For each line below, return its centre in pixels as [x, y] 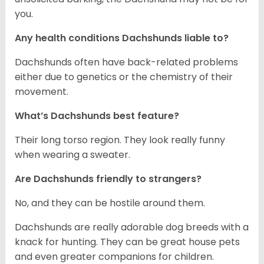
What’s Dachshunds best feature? [97, 116]
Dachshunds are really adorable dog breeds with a [132, 227]
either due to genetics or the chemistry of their [124, 77]
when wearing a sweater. [72, 155]
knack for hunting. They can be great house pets [127, 242]
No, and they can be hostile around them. [110, 203]
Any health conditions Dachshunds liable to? [122, 38]
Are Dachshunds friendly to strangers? [108, 179]
